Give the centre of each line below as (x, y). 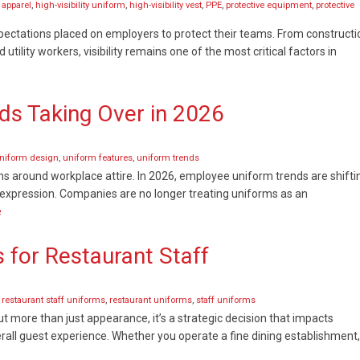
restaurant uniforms (151, 300)
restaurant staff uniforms (53, 300)
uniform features (98, 158)
